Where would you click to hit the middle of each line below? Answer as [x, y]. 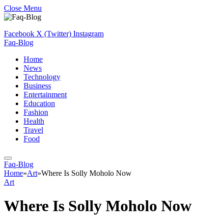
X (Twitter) [54, 34]
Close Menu [23, 8]
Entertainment [45, 95]
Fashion [36, 112]
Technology [42, 77]
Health [34, 121]
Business [37, 86]
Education [39, 103]
